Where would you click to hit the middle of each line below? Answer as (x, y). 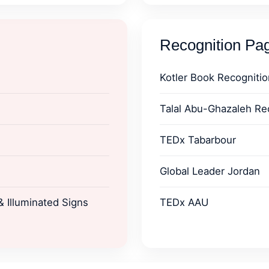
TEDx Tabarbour (198, 140)
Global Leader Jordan (210, 171)
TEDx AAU (184, 202)
